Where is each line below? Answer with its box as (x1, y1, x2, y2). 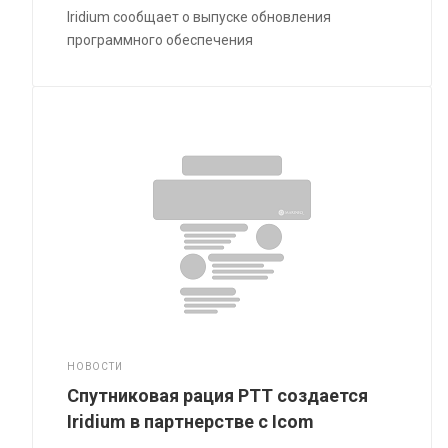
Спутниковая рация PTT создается (67, 384, 369, 406)
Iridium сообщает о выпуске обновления (67, 8, 332, 25)
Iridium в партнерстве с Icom (67, 410, 315, 432)
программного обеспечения (67, 31, 254, 48)
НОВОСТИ (67, 360, 123, 372)
